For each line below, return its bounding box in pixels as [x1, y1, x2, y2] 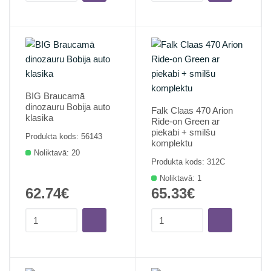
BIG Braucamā [25, 91, 85, 101]
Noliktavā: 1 [160, 174, 201, 183]
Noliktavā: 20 [34, 148, 80, 157]
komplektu [151, 138, 192, 148]
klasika [25, 113, 53, 123]
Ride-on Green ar [151, 116, 220, 126]
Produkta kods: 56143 [25, 132, 102, 141]
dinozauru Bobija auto [25, 102, 110, 112]
